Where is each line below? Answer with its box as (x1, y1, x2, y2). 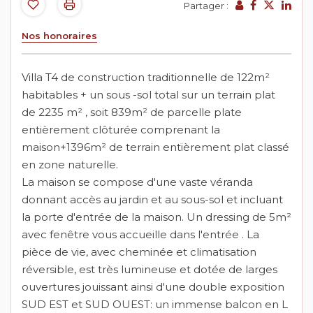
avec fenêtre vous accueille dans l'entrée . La (22, 228, 259, 242)
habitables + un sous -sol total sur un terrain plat (22, 88, 275, 102)
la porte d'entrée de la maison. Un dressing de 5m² (22, 210, 291, 224)
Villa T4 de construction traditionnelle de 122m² (22, 71, 270, 85)
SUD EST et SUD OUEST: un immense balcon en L (22, 298, 288, 312)
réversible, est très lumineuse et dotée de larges (22, 263, 277, 277)
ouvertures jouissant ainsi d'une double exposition (22, 280, 284, 294)
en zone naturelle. (22, 158, 118, 172)
